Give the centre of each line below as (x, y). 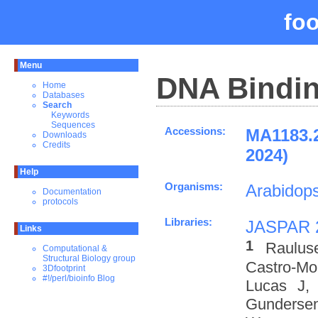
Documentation (72, 192)
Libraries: (188, 222)
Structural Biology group (89, 258)
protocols (60, 202)
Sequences (73, 125)
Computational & (75, 248)
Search (57, 105)
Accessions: (195, 131)
